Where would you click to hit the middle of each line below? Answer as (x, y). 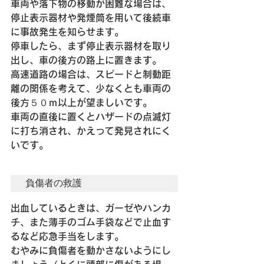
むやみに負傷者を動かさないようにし (91, 251)
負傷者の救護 (54, 183)
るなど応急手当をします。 (67, 237)
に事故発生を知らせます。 (67, 32)
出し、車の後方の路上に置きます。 (86, 60)
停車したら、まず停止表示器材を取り (91, 46)
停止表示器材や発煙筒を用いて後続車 (91, 18)
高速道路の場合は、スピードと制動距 (91, 75)
